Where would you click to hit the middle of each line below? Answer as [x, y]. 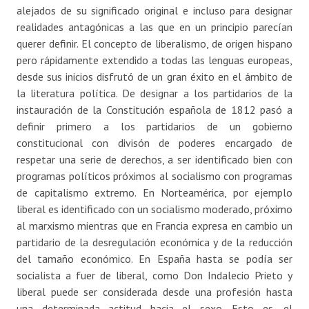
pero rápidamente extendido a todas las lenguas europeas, [154, 60]
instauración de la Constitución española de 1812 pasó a [154, 110]
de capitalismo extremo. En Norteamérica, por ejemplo [154, 193]
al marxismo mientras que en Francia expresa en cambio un [154, 226]
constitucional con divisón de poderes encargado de [154, 143]
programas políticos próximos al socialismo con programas [154, 176]
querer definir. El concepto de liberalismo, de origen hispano [154, 44]
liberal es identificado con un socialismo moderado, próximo [154, 209]
